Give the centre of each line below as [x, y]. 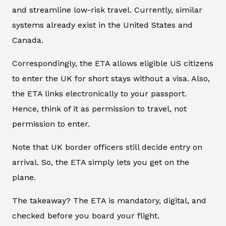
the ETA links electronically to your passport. [99, 94]
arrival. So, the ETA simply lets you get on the [101, 162]
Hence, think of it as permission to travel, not [99, 109]
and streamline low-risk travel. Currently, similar [107, 10]
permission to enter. [51, 124]
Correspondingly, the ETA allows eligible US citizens [113, 64]
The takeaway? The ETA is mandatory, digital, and [109, 201]
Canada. [28, 40]
